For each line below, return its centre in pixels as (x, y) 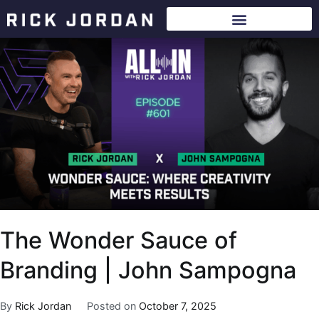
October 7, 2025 (177, 305)
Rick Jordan (43, 305)
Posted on (113, 305)
